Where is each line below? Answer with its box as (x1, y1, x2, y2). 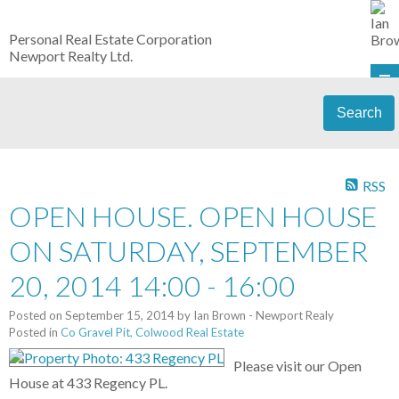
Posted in (9, 325, 58, 340)
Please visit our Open (233, 357, 362, 375)
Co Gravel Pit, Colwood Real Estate (61, 325, 244, 340)
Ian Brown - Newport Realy (193, 308, 334, 323)
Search (336, 105, 382, 120)
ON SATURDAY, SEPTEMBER (9, 233, 368, 269)
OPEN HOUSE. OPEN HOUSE (9, 199, 377, 234)
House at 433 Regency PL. (9, 374, 167, 392)
